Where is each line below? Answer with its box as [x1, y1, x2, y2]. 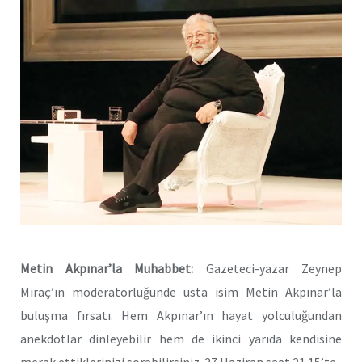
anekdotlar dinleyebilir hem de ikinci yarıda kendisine [20, 330, 342, 347]
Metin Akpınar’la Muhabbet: [20, 259, 193, 276]
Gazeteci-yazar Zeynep [193, 259, 342, 276]
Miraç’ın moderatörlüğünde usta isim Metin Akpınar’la [20, 283, 342, 300]
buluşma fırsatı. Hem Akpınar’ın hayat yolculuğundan [20, 306, 342, 323]
